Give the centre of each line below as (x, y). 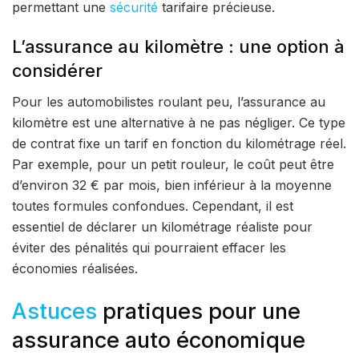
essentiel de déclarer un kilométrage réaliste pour (162, 227)
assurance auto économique (159, 340)
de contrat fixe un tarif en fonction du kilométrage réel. (179, 144)
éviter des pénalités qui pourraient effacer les (149, 248)
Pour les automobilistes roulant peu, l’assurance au (169, 102)
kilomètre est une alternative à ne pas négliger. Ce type (179, 123)
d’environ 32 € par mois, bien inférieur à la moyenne (172, 186)
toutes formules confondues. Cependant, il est (153, 206)
